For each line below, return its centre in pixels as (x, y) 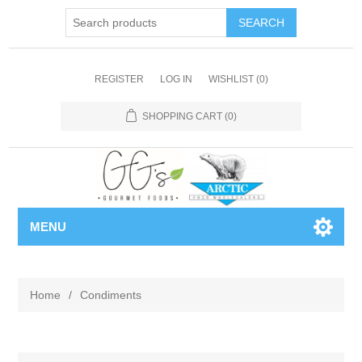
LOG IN (176, 79)
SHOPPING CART (182, 116)
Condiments (111, 295)
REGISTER (119, 79)
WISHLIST (231, 79)
